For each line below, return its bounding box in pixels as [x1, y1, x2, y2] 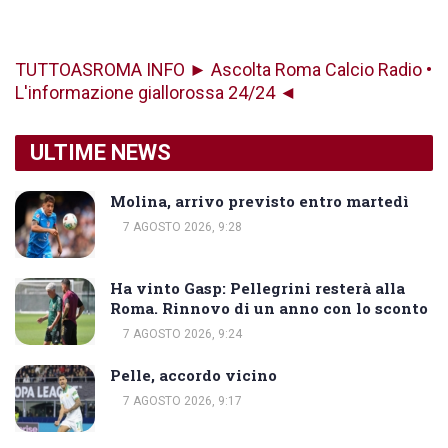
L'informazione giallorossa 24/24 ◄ [15, 82, 297, 104]
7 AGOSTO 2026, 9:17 [120, 394, 242, 409]
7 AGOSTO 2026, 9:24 [120, 327, 242, 342]
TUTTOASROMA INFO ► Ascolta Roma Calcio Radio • [15, 59, 432, 81]
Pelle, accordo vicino [110, 365, 277, 386]
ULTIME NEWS [30, 140, 171, 166]
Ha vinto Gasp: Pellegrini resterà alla [110, 278, 405, 299]
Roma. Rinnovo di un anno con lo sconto [110, 298, 428, 319]
